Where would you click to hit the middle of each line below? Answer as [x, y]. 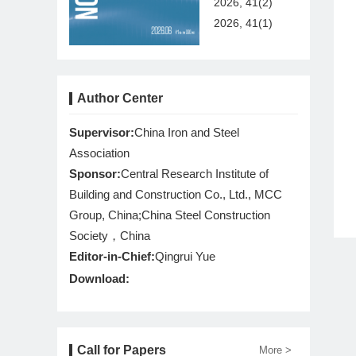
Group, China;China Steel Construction [170, 215]
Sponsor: [95, 174]
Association [99, 153]
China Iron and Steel [187, 133]
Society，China [110, 236]
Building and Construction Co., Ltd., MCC [176, 195]
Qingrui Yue [185, 257]
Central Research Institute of [195, 174]
